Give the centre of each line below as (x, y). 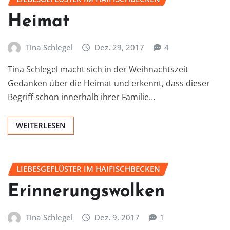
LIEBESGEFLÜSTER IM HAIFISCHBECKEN (88, 169)
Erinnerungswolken (86, 191)
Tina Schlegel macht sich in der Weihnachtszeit (98, 70)
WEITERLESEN (41, 126)
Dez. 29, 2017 (120, 47)
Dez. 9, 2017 (117, 217)
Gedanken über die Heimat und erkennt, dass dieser (109, 83)
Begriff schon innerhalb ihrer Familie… (81, 97)
